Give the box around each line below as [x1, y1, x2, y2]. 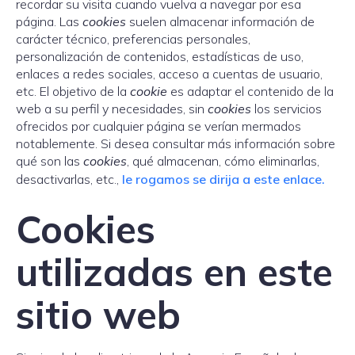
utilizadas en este [16, 248, 333, 296]
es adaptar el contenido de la [167, 83, 334, 99]
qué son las [16, 153, 83, 169]
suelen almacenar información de [126, 13, 315, 29]
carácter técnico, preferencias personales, [16, 31, 250, 47]
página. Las [16, 13, 82, 29]
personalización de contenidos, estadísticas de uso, [16, 48, 303, 64]
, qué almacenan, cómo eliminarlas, [127, 153, 319, 169]
